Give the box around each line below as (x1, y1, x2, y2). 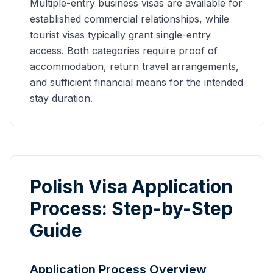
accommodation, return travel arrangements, (30, 60, 239, 73)
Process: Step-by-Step (30, 197, 233, 219)
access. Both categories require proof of (30, 44, 218, 57)
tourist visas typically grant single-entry (30, 29, 211, 41)
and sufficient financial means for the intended (30, 76, 243, 88)
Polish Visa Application (30, 175, 233, 197)
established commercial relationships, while (30, 13, 229, 25)
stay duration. (30, 92, 93, 104)
